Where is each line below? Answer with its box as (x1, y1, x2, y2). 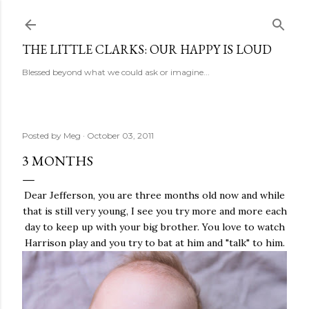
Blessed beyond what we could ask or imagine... (22, 67, 210, 77)
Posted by (22, 130, 63, 141)
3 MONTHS (22, 152, 93, 170)
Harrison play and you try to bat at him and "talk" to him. (24, 237, 285, 249)
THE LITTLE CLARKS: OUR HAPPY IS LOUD (22, 41, 272, 57)
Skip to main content (98, 8, 211, 26)
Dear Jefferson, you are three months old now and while (24, 189, 285, 201)
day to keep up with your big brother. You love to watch (24, 221, 285, 233)
